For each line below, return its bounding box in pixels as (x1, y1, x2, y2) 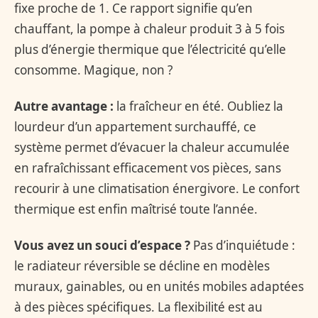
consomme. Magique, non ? (14, 61, 172, 78)
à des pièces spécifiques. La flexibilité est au (14, 299, 263, 316)
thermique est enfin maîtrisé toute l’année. (14, 201, 258, 218)
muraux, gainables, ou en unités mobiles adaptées (14, 278, 304, 295)
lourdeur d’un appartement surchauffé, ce (14, 119, 256, 136)
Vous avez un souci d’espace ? (14, 237, 190, 254)
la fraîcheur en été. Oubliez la (114, 98, 283, 115)
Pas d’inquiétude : (190, 237, 295, 254)
